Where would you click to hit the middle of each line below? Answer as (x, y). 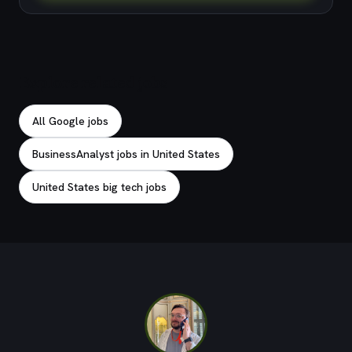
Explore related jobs (93, 82)
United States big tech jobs (99, 187)
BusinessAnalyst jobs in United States (126, 154)
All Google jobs (70, 121)
